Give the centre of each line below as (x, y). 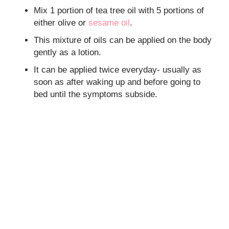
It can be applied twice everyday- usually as (118, 70)
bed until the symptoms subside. (96, 94)
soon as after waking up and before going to (117, 82)
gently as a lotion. (68, 52)
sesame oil (109, 22)
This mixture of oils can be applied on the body (123, 40)
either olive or (61, 22)
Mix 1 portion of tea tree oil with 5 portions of (119, 10)
